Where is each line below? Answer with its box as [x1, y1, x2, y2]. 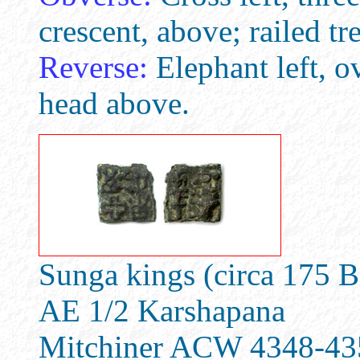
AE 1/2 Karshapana [39, 293, 285, 328]
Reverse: [39, 50, 148, 84]
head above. [39, 86, 190, 121]
